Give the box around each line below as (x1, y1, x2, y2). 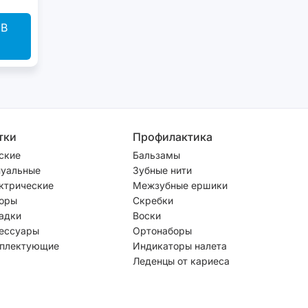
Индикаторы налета (133, 239, 227, 252)
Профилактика (133, 129, 212, 144)
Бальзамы (133, 148, 180, 161)
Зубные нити (133, 164, 192, 176)
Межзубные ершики (133, 179, 228, 191)
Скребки (133, 194, 173, 206)
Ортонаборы (133, 224, 192, 236)
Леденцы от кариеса (133, 254, 230, 267)
